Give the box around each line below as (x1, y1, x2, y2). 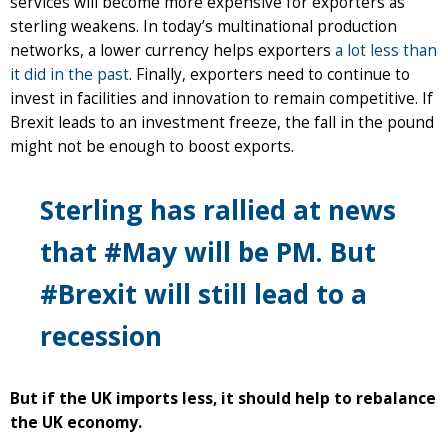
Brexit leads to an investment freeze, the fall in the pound (10, 111, 434, 133)
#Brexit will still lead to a (40, 275, 367, 312)
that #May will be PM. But (40, 233, 376, 270)
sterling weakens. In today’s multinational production (10, 15, 397, 37)
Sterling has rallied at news (40, 191, 396, 228)
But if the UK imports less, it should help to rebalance (10, 387, 436, 409)
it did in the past (10, 63, 129, 85)
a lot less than (335, 39, 437, 61)
